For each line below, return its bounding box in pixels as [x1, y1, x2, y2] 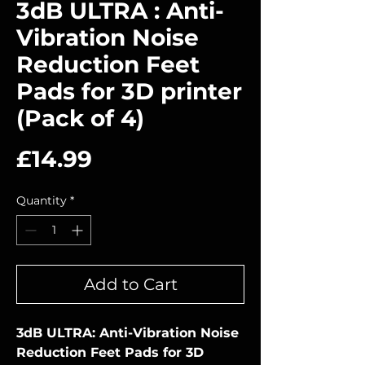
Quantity [16, 193, 67, 208]
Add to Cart [83, 275, 178, 294]
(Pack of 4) [16, 104, 144, 132]
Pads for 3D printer [16, 77, 242, 105]
